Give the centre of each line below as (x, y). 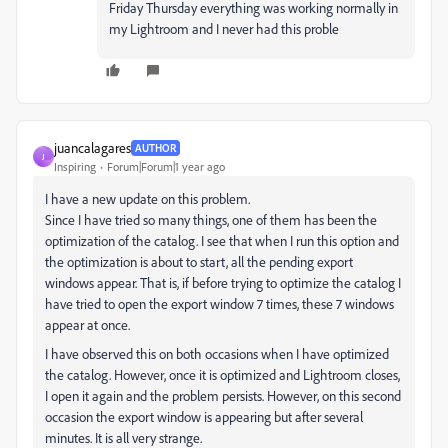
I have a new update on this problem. (147, 198)
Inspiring (75, 166)
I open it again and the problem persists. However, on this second (223, 395)
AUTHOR (155, 147)
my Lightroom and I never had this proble (224, 28)
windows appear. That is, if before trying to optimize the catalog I (223, 282)
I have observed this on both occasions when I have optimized (217, 353)
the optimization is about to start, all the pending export (199, 261)
